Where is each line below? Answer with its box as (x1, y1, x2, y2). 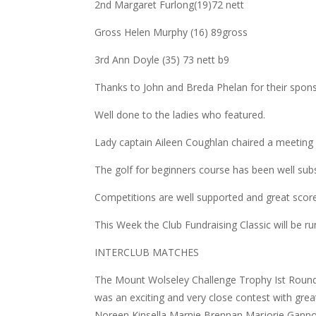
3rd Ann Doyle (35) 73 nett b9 (95, 53, 230, 66)
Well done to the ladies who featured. (95, 108, 266, 121)
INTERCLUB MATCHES (95, 245, 200, 259)
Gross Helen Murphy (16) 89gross (95, 25, 248, 39)
